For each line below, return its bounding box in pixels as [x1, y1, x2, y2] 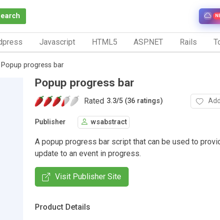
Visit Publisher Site [55, 171, 121, 181]
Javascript [39, 37, 75, 47]
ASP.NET [134, 37, 164, 47]
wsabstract [91, 118, 127, 127]
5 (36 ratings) [119, 97, 163, 106]
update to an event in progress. [35, 148, 141, 158]
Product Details [35, 202, 90, 212]
